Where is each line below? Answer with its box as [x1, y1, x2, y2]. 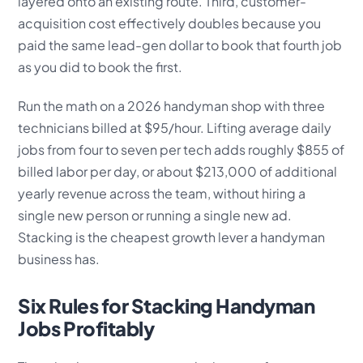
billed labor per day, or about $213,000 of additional [18, 162, 338, 180]
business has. [18, 250, 100, 267]
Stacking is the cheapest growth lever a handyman [18, 228, 326, 246]
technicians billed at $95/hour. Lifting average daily [18, 118, 332, 136]
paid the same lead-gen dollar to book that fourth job [18, 36, 343, 53]
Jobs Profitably [18, 315, 155, 340]
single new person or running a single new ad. [18, 206, 293, 224]
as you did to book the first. [18, 58, 183, 75]
